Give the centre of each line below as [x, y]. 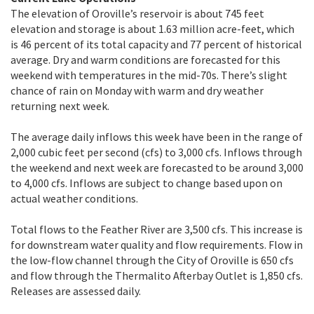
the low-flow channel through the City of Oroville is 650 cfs [152, 260]
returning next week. [61, 105]
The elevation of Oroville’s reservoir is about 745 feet [137, 13]
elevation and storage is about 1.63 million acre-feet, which [152, 28]
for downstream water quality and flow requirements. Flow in [157, 244]
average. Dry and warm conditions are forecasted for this [145, 59]
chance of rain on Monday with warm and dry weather [137, 90]
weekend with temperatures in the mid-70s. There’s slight [149, 75]
